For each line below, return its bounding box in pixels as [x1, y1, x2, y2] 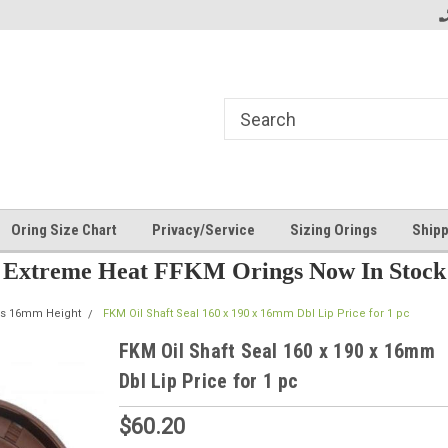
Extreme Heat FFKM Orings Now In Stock [2, 258, 446, 284]
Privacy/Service [152, 221, 255, 239]
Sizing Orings [290, 221, 377, 239]
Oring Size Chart [11, 221, 117, 239]
